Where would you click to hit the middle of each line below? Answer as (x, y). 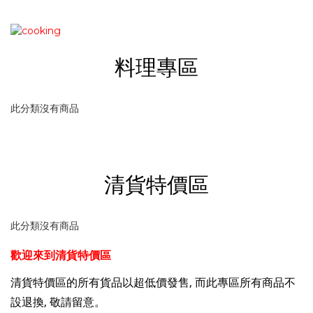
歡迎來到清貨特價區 (61, 255)
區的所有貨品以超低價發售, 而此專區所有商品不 (175, 282)
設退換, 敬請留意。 (58, 301)
